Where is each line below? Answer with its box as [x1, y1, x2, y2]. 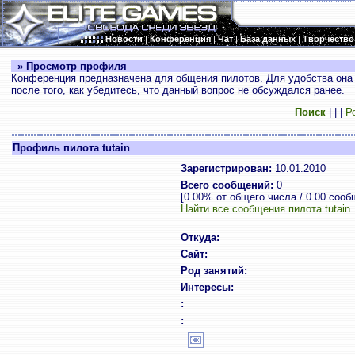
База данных [240, 34, 296, 44]
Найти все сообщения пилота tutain [180, 203, 350, 215]
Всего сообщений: [180, 179, 273, 191]
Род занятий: [180, 265, 247, 277]
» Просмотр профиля [10, 60, 127, 72]
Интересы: [180, 281, 234, 293]
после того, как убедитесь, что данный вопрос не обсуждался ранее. [10, 84, 345, 96]
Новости [105, 34, 143, 44]
